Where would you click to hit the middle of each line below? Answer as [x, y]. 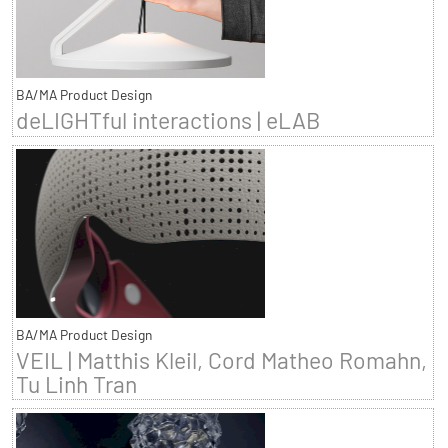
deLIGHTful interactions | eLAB [167, 120]
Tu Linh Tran [76, 383]
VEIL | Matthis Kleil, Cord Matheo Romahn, [221, 359]
